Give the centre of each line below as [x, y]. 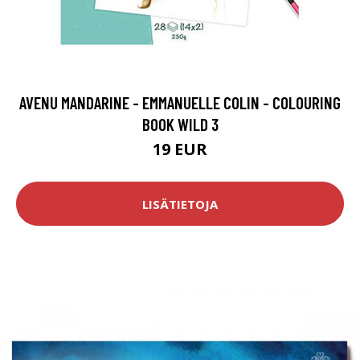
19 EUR [180, 149]
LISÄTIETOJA [180, 204]
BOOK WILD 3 [180, 125]
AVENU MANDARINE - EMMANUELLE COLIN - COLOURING [180, 103]
